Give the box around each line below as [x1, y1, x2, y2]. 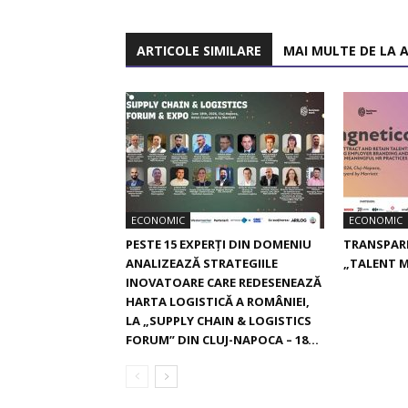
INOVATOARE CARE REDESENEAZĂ [126, 273, 321, 291]
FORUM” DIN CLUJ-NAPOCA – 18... [126, 331, 319, 348]
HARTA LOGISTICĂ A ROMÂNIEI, [126, 292, 310, 310]
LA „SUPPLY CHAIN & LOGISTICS [126, 311, 311, 329]
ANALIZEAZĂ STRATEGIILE [126, 254, 278, 271]
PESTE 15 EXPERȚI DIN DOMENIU [126, 235, 311, 252]
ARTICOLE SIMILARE [137, 41, 261, 59]
